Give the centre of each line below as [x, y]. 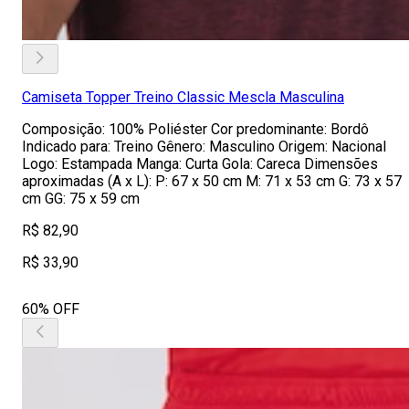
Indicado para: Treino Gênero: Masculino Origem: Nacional [204, 147]
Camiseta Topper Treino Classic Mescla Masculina [183, 97]
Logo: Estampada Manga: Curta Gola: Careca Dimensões [200, 164]
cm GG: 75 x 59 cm [81, 199]
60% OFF [51, 309]
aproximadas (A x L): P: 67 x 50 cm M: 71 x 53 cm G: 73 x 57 [212, 181]
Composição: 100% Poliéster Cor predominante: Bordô [195, 129]
